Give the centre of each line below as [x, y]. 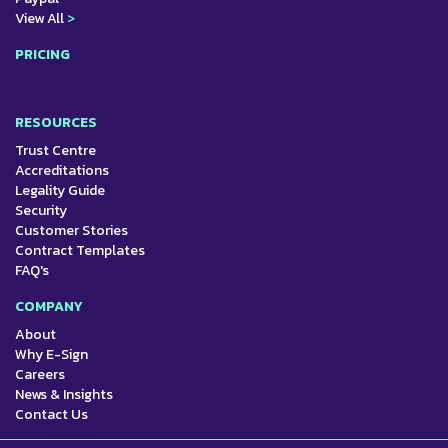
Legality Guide [60, 191]
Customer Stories [71, 231]
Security [41, 211]
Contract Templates [80, 251]
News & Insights [64, 395]
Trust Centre [55, 151]
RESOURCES [56, 123]
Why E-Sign [51, 355]
